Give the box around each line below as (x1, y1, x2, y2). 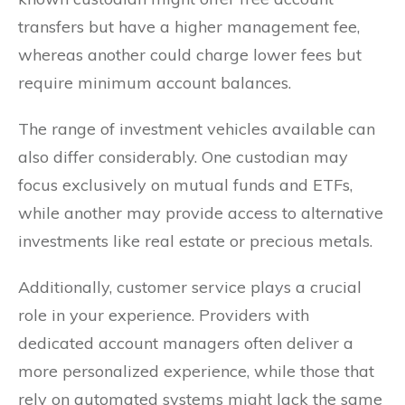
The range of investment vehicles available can (18, 118, 375, 139)
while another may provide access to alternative (18, 202, 383, 223)
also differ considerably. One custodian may (18, 146, 348, 167)
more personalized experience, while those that (18, 360, 374, 381)
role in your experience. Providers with (18, 304, 309, 325)
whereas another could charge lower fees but (18, 43, 362, 65)
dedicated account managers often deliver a (18, 332, 353, 353)
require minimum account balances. (18, 71, 291, 93)
